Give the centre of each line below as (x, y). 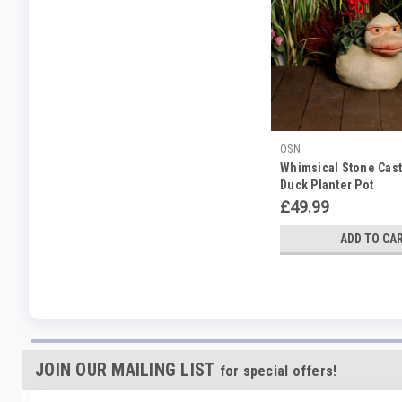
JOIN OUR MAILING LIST (127, 369)
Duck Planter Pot (327, 184)
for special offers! (278, 371)
